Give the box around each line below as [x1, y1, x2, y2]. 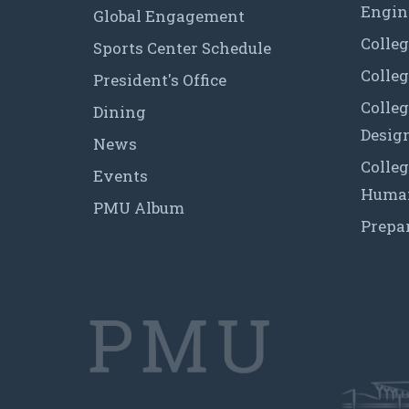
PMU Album [93, 196, 184, 218]
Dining [93, 100, 146, 122]
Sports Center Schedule [93, 37, 271, 58]
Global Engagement [93, 5, 245, 26]
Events [93, 164, 148, 186]
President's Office [93, 68, 226, 90]
